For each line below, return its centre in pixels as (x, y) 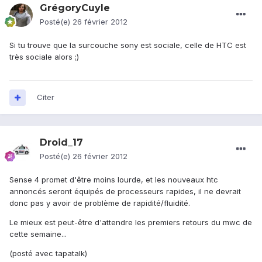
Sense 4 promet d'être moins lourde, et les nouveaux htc (114, 180)
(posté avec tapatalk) (48, 254)
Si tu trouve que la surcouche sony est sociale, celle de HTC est (128, 45)
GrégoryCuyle (75, 8)
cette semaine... (38, 234)
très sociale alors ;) (44, 57)
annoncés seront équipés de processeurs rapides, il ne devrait (125, 192)
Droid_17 (61, 143)
